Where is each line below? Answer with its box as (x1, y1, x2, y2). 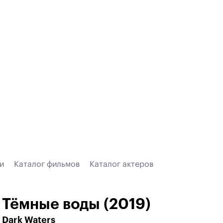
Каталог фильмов (14, 160, 80, 168)
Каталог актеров (90, 160, 153, 168)
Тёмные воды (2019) (2, 197, 151, 212)
